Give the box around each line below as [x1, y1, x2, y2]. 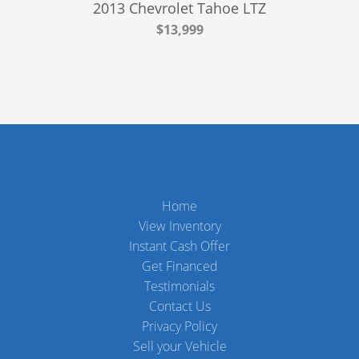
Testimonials [144, 276, 215, 295]
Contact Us [148, 296, 211, 315]
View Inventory [138, 216, 221, 235]
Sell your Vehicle [132, 337, 227, 355]
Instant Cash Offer [129, 236, 230, 255]
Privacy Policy [142, 317, 217, 335]
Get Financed [141, 256, 218, 275]
